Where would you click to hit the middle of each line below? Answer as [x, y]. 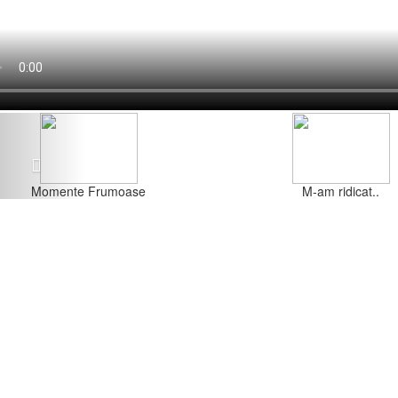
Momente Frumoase [89, 191]
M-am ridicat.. [341, 191]
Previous [64, 122]
